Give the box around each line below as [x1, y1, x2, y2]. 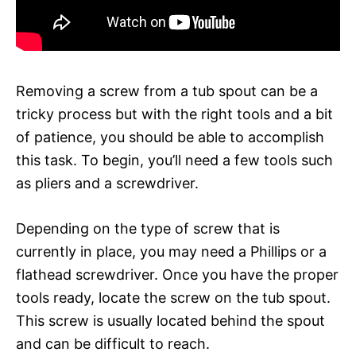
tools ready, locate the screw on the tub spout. [16, 288, 331, 306]
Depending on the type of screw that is [16, 219, 280, 237]
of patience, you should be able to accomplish [16, 128, 324, 145]
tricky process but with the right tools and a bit [16, 105, 333, 122]
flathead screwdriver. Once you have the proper [16, 265, 339, 283]
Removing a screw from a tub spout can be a [16, 82, 318, 99]
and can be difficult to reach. [16, 335, 210, 352]
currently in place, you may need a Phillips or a [16, 242, 327, 260]
